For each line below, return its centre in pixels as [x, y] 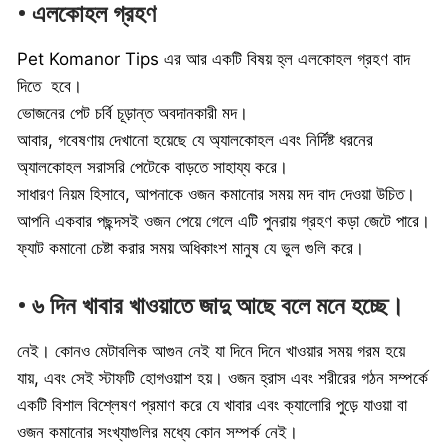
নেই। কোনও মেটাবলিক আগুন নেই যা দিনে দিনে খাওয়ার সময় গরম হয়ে [211, 350]
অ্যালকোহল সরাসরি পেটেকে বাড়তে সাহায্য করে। [152, 167]
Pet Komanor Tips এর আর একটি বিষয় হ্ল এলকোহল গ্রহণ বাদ [213, 59]
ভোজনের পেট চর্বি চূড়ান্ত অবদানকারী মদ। [132, 113]
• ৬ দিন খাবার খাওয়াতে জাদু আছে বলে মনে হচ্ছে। [210, 305]
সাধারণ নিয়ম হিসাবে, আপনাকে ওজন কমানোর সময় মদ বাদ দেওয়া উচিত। [216, 194]
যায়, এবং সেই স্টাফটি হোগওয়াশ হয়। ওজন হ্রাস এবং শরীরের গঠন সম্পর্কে [222, 377]
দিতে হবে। [49, 86]
